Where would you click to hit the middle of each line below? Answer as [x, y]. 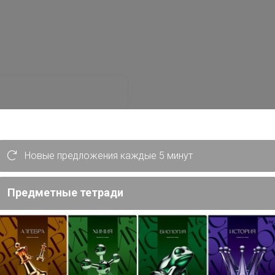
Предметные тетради [65, 192]
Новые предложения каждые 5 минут [107, 156]
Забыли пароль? [91, 182]
